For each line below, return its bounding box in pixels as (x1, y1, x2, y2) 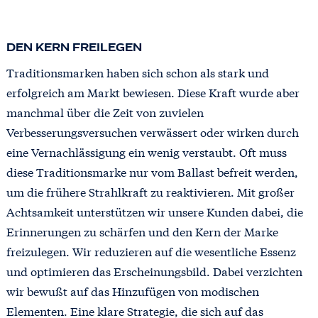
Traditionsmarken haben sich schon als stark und (6, 63, 269, 80)
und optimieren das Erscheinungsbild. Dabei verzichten (6, 262, 302, 279)
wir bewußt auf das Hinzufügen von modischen (6, 282, 259, 299)
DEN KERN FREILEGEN (6, 43, 142, 54)
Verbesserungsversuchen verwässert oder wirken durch (6, 123, 299, 140)
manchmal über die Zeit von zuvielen (6, 103, 204, 120)
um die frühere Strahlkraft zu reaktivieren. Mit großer (6, 182, 295, 199)
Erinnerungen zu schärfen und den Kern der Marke (6, 222, 278, 239)
